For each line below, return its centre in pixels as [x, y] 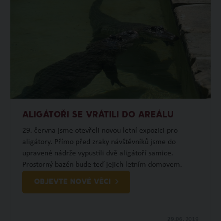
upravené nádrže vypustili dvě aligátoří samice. [97, 153]
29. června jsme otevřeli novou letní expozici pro [100, 130]
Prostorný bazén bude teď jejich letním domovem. [102, 165]
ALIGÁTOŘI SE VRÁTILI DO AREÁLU [98, 115]
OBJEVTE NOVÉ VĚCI [72, 182]
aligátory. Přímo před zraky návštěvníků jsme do [99, 142]
